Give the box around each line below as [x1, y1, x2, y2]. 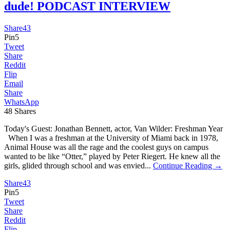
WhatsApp [4, 97, 39, 106]
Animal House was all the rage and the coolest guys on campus [4, 142, 208, 151]
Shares [14, 106, 36, 116]
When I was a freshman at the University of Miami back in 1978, [4, 133, 218, 142]
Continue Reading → [153, 161, 222, 170]
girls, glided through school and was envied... [4, 161, 153, 170]
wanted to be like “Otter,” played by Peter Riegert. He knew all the [4, 151, 220, 161]
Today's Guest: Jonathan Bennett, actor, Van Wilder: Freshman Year [4, 124, 223, 133]
